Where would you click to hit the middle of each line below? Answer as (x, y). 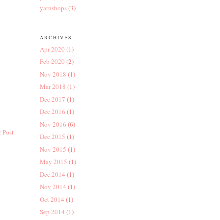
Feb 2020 (52, 62)
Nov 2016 (53, 124)
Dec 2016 (52, 112)
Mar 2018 (53, 87)
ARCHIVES (56, 38)
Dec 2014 (52, 174)
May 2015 (53, 162)
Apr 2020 (52, 49)
